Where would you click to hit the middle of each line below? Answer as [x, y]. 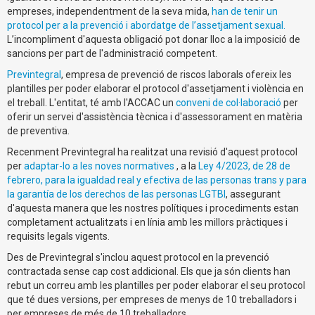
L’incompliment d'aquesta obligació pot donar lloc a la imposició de [154, 39]
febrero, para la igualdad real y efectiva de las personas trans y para [157, 180]
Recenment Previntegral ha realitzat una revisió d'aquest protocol [152, 152]
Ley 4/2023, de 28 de [244, 166]
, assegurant [253, 194]
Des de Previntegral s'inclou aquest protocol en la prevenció [138, 257]
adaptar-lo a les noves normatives [100, 166]
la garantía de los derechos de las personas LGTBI [116, 194]
